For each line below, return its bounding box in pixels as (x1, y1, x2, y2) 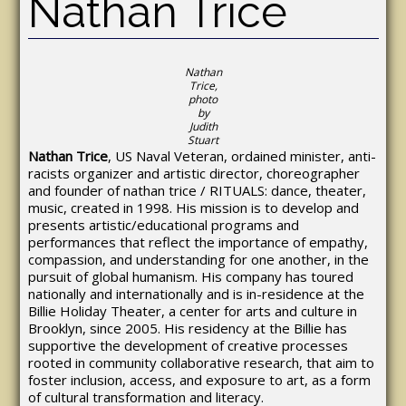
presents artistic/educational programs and (27, 215, 299, 234)
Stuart (188, 132, 219, 149)
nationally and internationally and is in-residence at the (27, 284, 364, 303)
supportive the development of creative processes (27, 335, 348, 354)
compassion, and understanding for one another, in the (27, 249, 369, 268)
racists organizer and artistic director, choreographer (27, 163, 360, 182)
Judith (188, 119, 217, 135)
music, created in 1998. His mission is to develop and (27, 198, 359, 217)
